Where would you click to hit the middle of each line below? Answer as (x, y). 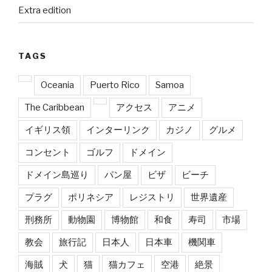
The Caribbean (55, 108)
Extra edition (45, 11)
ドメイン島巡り (57, 175)
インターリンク (118, 130)
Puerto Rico (115, 85)
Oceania (57, 85)
